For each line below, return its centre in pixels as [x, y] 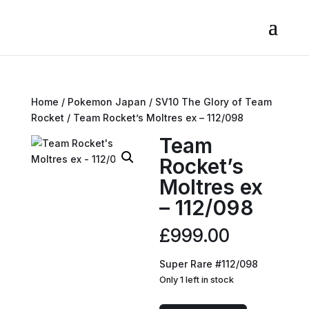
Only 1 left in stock [197, 280]
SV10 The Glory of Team [213, 102]
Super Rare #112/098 [209, 264]
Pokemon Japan [107, 102]
